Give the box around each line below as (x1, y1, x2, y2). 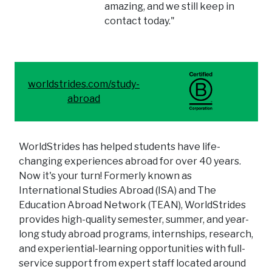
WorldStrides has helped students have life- (19, 140, 220, 152)
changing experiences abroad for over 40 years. (19, 155, 241, 167)
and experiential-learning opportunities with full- (19, 242, 245, 254)
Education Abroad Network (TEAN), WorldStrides (19, 199, 246, 211)
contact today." (104, 15, 175, 27)
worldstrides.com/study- (28, 78, 140, 90)
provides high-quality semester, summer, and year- (19, 213, 249, 225)
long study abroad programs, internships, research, (19, 228, 253, 240)
